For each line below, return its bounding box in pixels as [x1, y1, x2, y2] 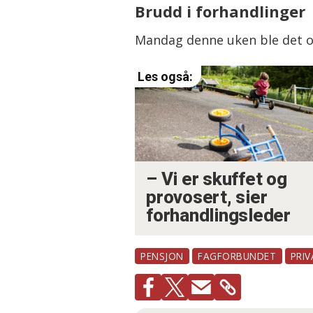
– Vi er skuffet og [146, 168, 287, 189]
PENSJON [140, 249, 184, 263]
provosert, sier [146, 187, 268, 208]
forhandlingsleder [146, 205, 291, 226]
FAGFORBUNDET [198, 249, 277, 263]
